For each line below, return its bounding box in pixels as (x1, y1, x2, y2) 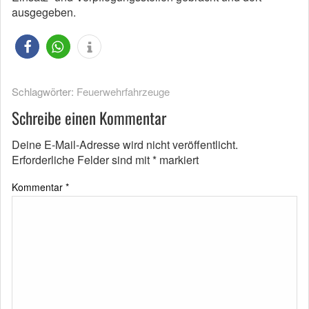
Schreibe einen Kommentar (12, 106, 166, 130)
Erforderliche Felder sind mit (12, 152, 152, 168)
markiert (157, 152, 199, 168)
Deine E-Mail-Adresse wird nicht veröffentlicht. (12, 137, 238, 152)
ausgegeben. (12, 4, 76, 20)
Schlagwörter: (12, 84, 77, 99)
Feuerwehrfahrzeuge (77, 84, 170, 99)
